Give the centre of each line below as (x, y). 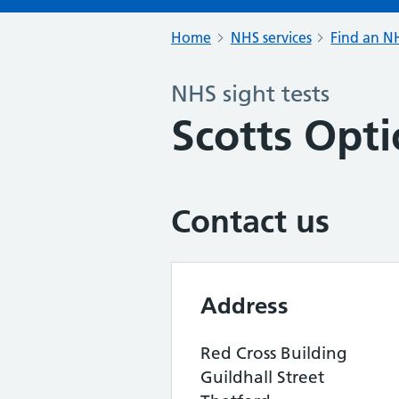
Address (244, 305)
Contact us (250, 221)
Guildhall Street (262, 377)
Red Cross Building (274, 353)
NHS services (271, 37)
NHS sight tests (250, 94)
